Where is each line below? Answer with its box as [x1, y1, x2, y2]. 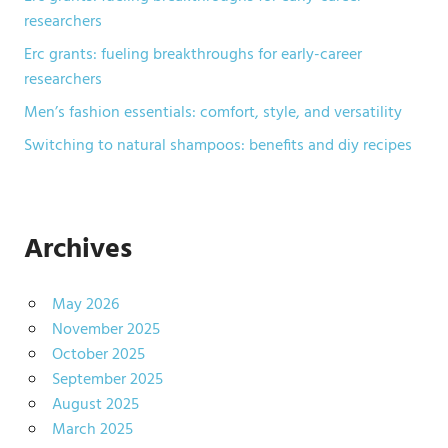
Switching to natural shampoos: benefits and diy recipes [24, 133, 412, 159]
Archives [24, 227, 132, 272]
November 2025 [51, 317, 160, 343]
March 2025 [51, 417, 133, 443]
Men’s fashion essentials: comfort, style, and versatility [24, 100, 402, 126]
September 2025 [51, 367, 163, 393]
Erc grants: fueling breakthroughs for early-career [24, 42, 362, 68]
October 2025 [51, 342, 145, 368]
